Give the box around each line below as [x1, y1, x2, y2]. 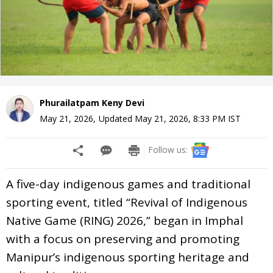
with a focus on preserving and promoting [6, 230, 239, 247]
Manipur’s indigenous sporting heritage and [6, 249, 249, 265]
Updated [99, 112, 135, 124]
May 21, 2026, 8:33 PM [135, 112, 225, 124]
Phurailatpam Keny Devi [40, 96, 144, 108]
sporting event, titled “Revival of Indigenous [6, 194, 247, 210]
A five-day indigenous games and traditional [6, 175, 250, 192]
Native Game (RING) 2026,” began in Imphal [6, 212, 243, 229]
